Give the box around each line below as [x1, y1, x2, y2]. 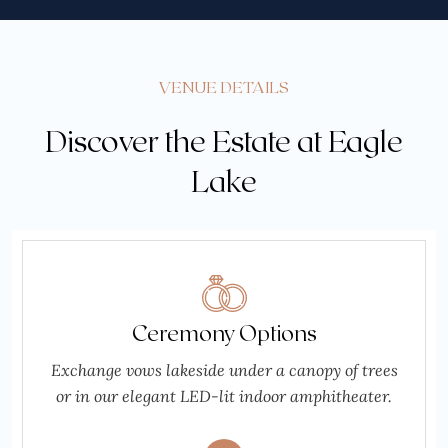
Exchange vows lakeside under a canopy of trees [50, 360, 398, 380]
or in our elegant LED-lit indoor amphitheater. [56, 386, 392, 406]
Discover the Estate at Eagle [45, 122, 403, 158]
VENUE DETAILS [159, 77, 289, 96]
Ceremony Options [131, 319, 317, 345]
